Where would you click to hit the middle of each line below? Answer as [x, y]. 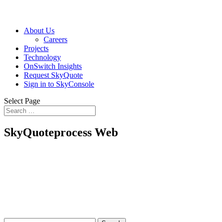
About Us [39, 30]
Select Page [22, 101]
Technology [42, 57]
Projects [36, 48]
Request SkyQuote [53, 75]
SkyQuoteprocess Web [61, 132]
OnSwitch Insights [53, 66]
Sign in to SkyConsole [59, 84]
